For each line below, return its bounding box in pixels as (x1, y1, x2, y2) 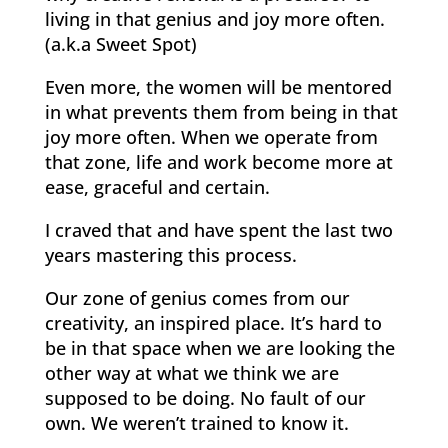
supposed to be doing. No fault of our (44, 386, 366, 411)
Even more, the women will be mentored (44, 75, 392, 100)
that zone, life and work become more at (44, 150, 393, 175)
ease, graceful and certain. (44, 175, 270, 200)
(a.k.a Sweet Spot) (44, 32, 197, 57)
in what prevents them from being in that (44, 100, 398, 125)
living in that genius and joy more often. (44, 7, 385, 32)
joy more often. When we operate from (44, 125, 378, 150)
